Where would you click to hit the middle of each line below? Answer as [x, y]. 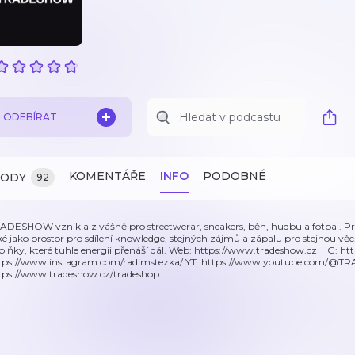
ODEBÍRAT [30, 117]
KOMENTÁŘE [107, 176]
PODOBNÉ [235, 176]
